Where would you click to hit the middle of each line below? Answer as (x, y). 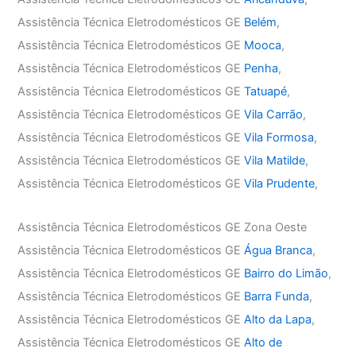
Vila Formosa (279, 138)
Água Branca (279, 250)
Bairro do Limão (286, 273)
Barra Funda (277, 296)
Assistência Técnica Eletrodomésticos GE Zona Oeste (163, 227)
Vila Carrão (274, 115)
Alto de (263, 342)
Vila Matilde (275, 161)
